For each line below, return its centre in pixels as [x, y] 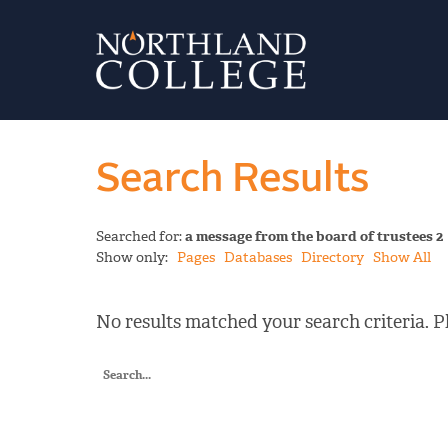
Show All [402, 258]
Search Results [232, 179]
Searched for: [140, 237]
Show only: [136, 258]
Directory [332, 258]
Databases [258, 258]
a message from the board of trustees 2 [314, 237]
